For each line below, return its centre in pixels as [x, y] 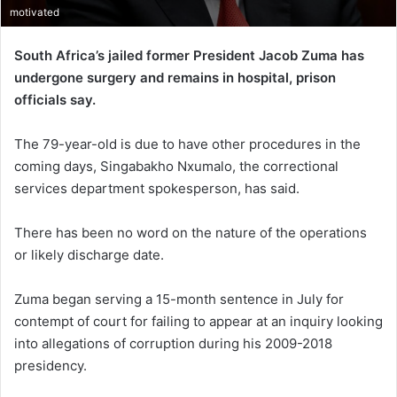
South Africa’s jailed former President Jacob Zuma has [189, 55]
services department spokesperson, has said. [157, 188]
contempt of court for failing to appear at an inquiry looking [198, 321]
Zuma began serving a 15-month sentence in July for [179, 299]
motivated [35, 12]
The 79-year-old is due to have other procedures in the [187, 144]
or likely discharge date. [89, 254]
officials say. [55, 99]
